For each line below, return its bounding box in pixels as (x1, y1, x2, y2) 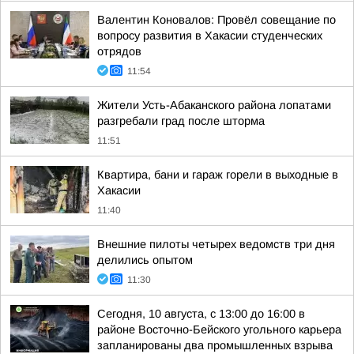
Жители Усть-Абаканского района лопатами (97, 99, 331, 111)
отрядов (97, 45, 141, 58)
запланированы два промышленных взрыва (97, 339, 333, 352)
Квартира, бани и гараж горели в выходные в (97, 168, 338, 181)
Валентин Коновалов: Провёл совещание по (97, 13, 336, 26)
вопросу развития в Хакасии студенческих (97, 29, 322, 42)
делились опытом (97, 254, 193, 266)
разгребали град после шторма (97, 115, 265, 127)
